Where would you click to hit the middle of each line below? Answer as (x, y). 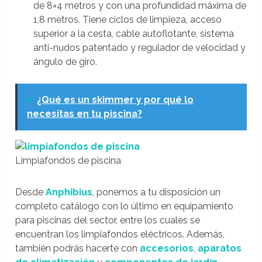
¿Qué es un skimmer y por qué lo (116, 99)
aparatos (220, 248)
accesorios (167, 248)
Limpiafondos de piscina (68, 160)
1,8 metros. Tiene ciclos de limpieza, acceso (127, 19)
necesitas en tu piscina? (85, 113)
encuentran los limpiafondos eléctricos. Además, (120, 234)
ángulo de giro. (65, 61)
